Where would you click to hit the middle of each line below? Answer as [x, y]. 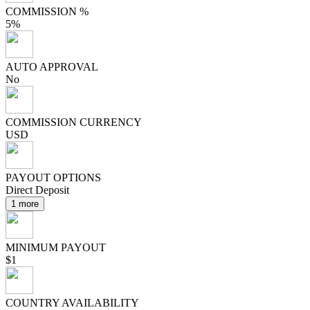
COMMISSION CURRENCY [74, 122]
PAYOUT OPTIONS [53, 177]
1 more [25, 204]
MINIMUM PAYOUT [56, 247]
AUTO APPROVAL [52, 67]
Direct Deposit [37, 190]
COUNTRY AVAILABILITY [72, 303]
